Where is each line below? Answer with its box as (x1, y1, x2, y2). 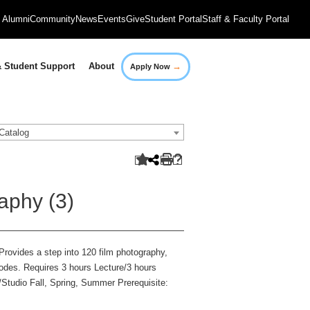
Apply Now (130, 62, 173, 71)
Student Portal (145, 14, 202, 24)
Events (98, 14, 126, 24)
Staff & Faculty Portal (202, 14, 289, 24)
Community (30, 14, 75, 24)
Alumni (2, 14, 30, 24)
